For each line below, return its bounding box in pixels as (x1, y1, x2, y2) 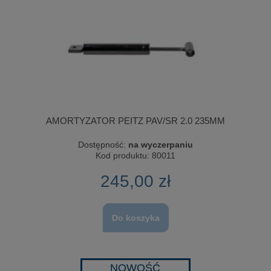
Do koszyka (111, 212, 160, 223)
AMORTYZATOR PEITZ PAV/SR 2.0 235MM (46, 116, 225, 126)
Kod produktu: (96, 151, 149, 161)
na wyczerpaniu (128, 140, 193, 150)
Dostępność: (78, 140, 126, 150)
